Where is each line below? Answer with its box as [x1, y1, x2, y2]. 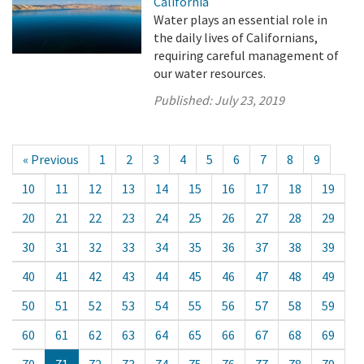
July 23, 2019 [214, 92, 285, 108]
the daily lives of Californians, [154, 29, 318, 45]
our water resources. [154, 65, 266, 81]
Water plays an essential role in [154, 11, 328, 28]
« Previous [23, 151, 79, 167]
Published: [154, 92, 215, 108]
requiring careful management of [154, 47, 340, 63]
